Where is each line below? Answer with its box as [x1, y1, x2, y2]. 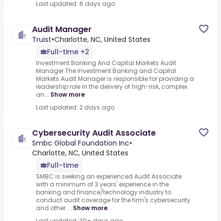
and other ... [36, 204, 72, 213]
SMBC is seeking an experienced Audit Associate [36, 172, 182, 181]
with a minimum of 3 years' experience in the [36, 180, 169, 189]
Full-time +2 [47, 47, 89, 57]
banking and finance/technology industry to [36, 188, 171, 197]
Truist [32, 35, 51, 45]
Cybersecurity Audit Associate [32, 127, 156, 139]
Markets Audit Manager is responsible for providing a [36, 74, 194, 83]
